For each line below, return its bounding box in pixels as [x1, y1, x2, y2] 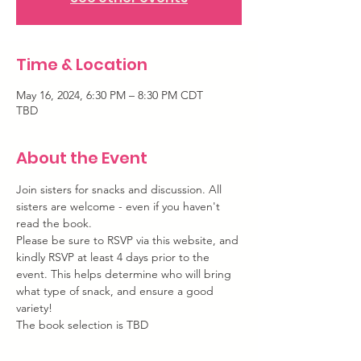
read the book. [16, 216, 92, 230]
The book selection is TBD [16, 317, 148, 332]
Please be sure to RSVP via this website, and [16, 233, 242, 247]
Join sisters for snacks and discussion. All [16, 182, 225, 197]
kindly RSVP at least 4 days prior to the [16, 250, 213, 264]
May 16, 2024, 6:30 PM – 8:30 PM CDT [16, 88, 203, 102]
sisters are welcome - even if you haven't [16, 199, 223, 214]
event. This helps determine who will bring [16, 267, 234, 281]
